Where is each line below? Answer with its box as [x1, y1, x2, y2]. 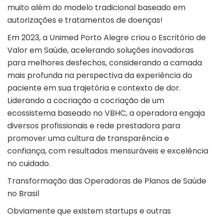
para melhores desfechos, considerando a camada [7, 57, 202, 69]
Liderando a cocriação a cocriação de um [7, 95, 164, 107]
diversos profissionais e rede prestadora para [7, 120, 180, 132]
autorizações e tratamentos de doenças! [7, 15, 163, 26]
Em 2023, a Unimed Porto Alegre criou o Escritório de [7, 32, 206, 44]
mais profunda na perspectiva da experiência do [7, 70, 192, 81]
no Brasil [7, 188, 39, 200]
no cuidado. [7, 158, 50, 170]
